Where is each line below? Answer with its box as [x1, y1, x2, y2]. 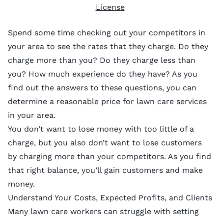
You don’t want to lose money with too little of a [8, 124, 194, 134]
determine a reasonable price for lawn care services [8, 96, 207, 106]
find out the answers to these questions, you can [8, 82, 196, 92]
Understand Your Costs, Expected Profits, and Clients [8, 192, 212, 202]
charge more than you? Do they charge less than [8, 55, 195, 65]
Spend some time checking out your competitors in [8, 27, 205, 37]
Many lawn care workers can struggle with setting [8, 206, 199, 216]
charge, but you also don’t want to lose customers [8, 137, 202, 147]
